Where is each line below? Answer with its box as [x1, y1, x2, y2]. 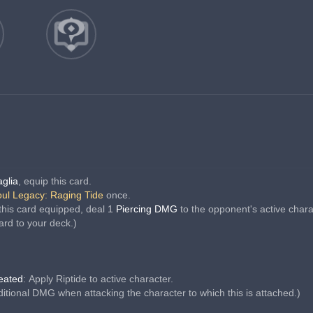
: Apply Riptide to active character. [23, 273, 173, 284]
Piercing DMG [116, 203, 180, 214]
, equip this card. [18, 175, 92, 187]
